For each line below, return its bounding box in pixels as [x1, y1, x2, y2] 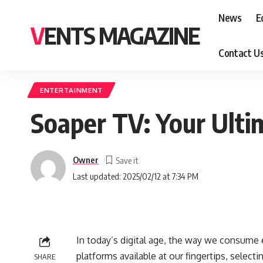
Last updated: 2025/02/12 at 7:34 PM [73, 170, 198, 181]
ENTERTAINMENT [40, 86, 103, 95]
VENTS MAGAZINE [44, 21, 200, 50]
